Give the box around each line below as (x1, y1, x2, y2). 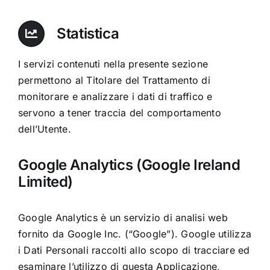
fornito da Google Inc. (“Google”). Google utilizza (17, 227, 251, 240)
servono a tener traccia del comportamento (17, 107, 221, 119)
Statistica (56, 25, 119, 43)
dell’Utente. (17, 123, 71, 136)
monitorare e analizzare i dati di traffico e (17, 90, 213, 103)
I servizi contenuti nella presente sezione (17, 58, 209, 71)
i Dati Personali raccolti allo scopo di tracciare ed (17, 243, 250, 256)
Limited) (17, 172, 74, 190)
